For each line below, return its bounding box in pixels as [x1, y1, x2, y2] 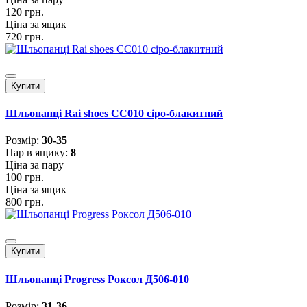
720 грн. [5, 30, 44, 42]
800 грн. [5, 196, 44, 208]
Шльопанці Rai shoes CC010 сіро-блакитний [5, 108, 223, 120]
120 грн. [5, 5, 44, 18]
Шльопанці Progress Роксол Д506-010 [5, 273, 189, 285]
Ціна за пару [5, 159, 64, 171]
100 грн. [5, 171, 44, 184]
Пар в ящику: [5, 147, 71, 159]
